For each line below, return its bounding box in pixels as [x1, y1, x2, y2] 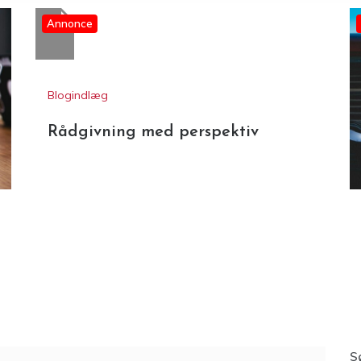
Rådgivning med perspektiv [48, 249, 259, 266]
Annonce [47, 142, 93, 156]
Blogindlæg [48, 213, 108, 228]
